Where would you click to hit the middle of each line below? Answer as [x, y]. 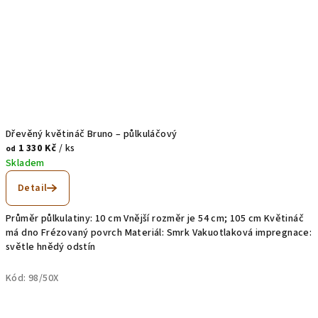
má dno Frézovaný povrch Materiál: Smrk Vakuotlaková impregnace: [159, 232]
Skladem [25, 163]
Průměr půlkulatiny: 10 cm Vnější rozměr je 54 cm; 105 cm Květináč [155, 218]
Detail [33, 188]
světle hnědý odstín [51, 247]
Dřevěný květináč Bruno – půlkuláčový [92, 134]
